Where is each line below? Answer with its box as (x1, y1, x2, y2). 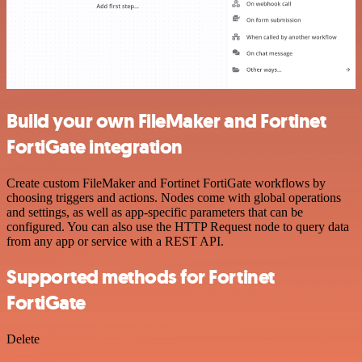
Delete (6, 332, 40, 347)
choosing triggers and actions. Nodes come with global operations (6, 190, 341, 204)
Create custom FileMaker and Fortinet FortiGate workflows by (6, 175, 326, 190)
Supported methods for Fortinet (6, 264, 275, 291)
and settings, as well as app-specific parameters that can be (6, 204, 303, 219)
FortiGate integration (6, 133, 183, 160)
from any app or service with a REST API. (6, 234, 224, 248)
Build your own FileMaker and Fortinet (6, 107, 326, 134)
